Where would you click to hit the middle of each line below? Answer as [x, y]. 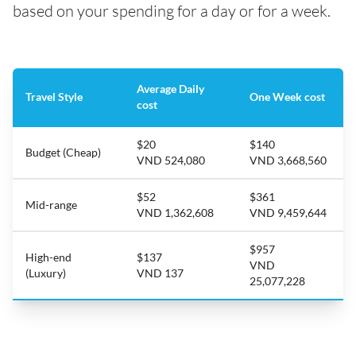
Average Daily [170, 89]
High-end [48, 257]
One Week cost [287, 97]
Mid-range [51, 205]
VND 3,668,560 [288, 160]
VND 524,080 [171, 160]
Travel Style [54, 97]
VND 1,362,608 [175, 213]
